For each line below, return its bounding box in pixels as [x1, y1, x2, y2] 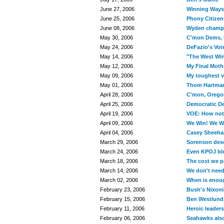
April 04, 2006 [100, 129, 133, 135]
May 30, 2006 [100, 34, 133, 40]
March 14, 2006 [100, 167, 138, 173]
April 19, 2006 [100, 110, 133, 116]
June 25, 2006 [100, 15, 134, 21]
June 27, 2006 [100, 6, 134, 12]
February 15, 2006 [100, 196, 145, 202]
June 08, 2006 [100, 25, 134, 31]
